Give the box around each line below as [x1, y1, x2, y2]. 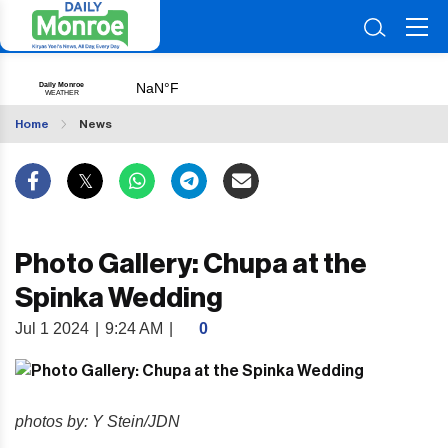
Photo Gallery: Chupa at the [15, 250, 367, 278]
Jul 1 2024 [15, 320, 89, 337]
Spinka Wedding [15, 284, 223, 312]
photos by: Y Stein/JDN [15, 412, 180, 430]
